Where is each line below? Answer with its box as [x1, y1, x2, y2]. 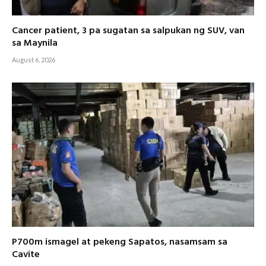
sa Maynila [12, 35, 58, 51]
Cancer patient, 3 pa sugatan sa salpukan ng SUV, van [12, 23, 245, 39]
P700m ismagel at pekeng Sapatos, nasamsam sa [12, 234, 227, 250]
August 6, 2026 [12, 55, 55, 64]
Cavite [12, 246, 40, 262]
